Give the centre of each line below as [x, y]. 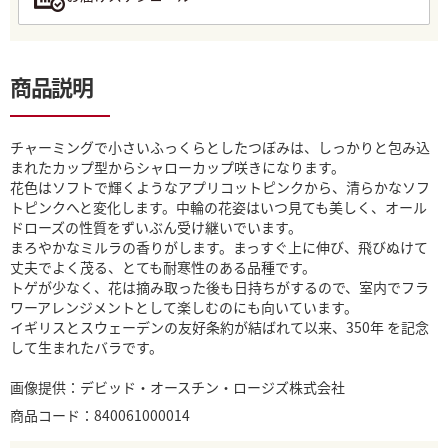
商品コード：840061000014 [100, 415]
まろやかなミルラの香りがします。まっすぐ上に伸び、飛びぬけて [219, 247]
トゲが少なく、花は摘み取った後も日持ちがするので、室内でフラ [219, 287]
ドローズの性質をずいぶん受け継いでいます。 [156, 227]
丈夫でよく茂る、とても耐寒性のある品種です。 [163, 267]
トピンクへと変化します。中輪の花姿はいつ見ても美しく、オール [218, 207]
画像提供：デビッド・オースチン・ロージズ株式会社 [177, 387]
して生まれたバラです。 [86, 347]
